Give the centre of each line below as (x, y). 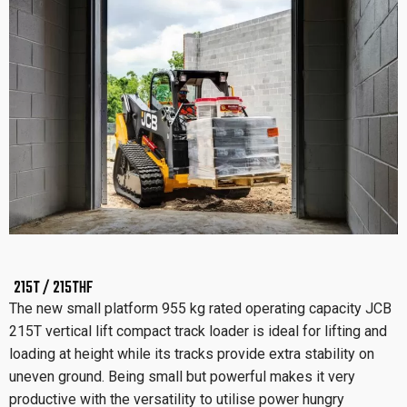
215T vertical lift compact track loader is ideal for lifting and (198, 331)
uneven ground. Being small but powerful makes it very (182, 376)
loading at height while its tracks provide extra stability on (192, 353)
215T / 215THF (53, 288)
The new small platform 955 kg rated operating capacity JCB (200, 308)
